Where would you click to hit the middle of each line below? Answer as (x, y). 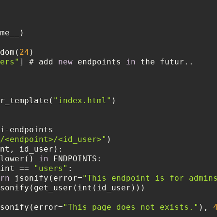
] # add (39, 62)
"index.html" (82, 100)
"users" (51, 168)
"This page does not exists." (131, 207)
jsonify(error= (46, 178)
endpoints (99, 62)
